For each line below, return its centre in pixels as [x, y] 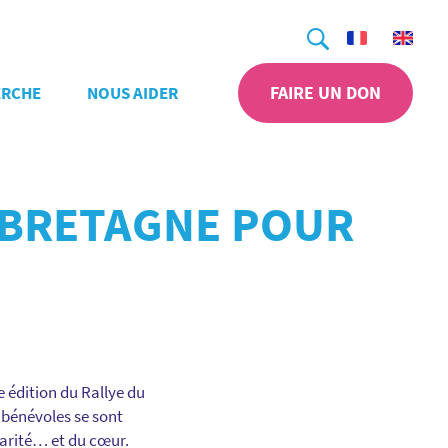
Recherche [323, 26]
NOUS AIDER [132, 93]
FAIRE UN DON [325, 92]
